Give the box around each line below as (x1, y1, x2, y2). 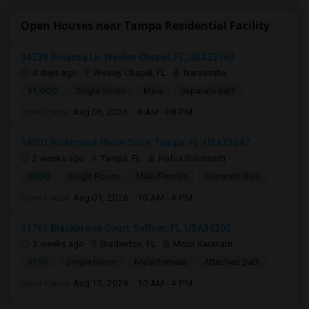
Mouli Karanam (173, 238, 232, 249)
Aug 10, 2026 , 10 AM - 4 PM (73, 277, 192, 288)
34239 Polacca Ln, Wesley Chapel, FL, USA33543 (21, 52, 235, 63)
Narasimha (183, 67, 226, 78)
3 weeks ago (32, 238, 84, 249)
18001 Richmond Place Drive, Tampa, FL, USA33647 (21, 137, 250, 148)
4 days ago (32, 67, 77, 78)
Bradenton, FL (100, 238, 156, 249)
